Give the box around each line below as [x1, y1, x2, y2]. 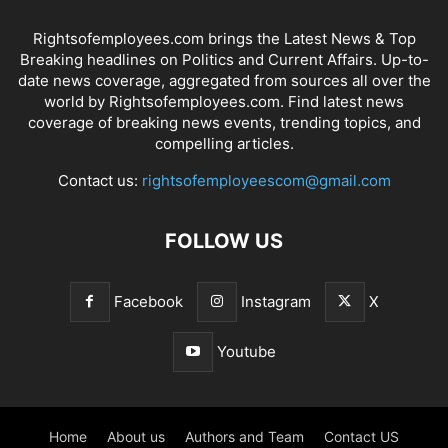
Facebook [113, 291, 183, 311]
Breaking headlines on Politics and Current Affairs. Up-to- [19, 49, 429, 69]
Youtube [216, 341, 276, 361]
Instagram [240, 291, 311, 311]
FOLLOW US [165, 228, 283, 253]
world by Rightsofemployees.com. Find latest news [44, 91, 404, 111]
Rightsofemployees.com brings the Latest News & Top [32, 28, 416, 48]
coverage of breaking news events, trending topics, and [27, 112, 421, 132]
